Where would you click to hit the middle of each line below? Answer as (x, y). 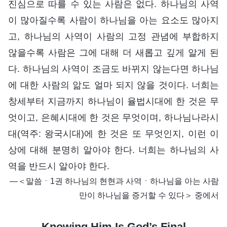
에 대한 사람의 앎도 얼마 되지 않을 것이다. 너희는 (113, 85)
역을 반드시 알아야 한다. (59, 166)
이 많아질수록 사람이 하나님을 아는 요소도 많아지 (113, 20)
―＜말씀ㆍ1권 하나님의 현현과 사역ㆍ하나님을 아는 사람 (114, 181)
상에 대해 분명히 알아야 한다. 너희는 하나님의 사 (113, 150)
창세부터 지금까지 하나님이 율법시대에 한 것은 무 (113, 101)
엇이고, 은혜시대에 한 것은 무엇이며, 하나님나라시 (113, 117)
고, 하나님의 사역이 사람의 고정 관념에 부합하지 (113, 36)
